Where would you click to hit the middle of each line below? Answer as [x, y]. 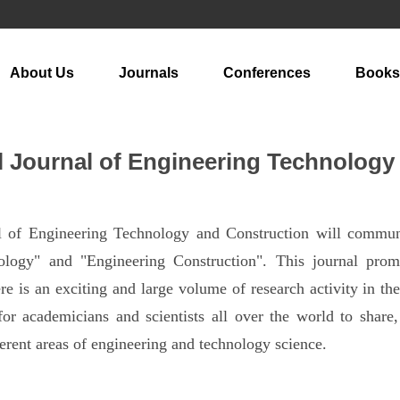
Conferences [267, 73]
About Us [42, 73]
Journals [149, 73]
